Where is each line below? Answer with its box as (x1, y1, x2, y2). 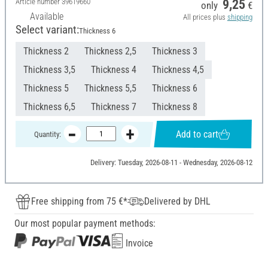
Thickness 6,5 (23, 101, 75, 113)
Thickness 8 (152, 101, 197, 113)
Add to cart (176, 128, 219, 140)
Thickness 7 (91, 101, 136, 113)
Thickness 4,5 (152, 64, 204, 76)
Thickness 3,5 (23, 64, 75, 76)
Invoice (123, 237, 153, 249)
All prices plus (182, 13, 227, 22)
